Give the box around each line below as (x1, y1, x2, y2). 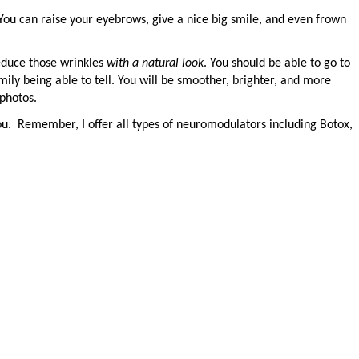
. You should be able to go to (204, 57, 350, 71)
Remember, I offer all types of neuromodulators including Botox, (18, 118, 353, 131)
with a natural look (107, 57, 204, 71)
